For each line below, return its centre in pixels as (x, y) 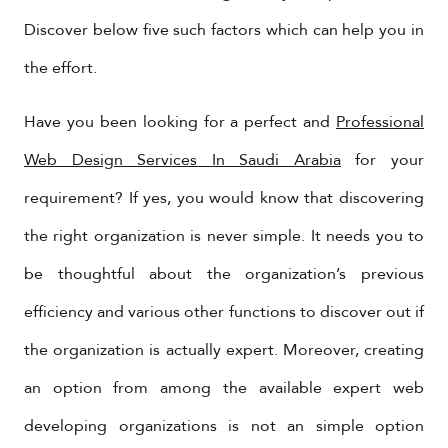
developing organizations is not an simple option (224, 426)
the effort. (60, 68)
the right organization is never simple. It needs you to (224, 236)
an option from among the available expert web (224, 388)
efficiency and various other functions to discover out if (224, 312)
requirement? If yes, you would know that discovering (224, 198)
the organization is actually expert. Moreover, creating (224, 350)
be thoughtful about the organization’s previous (224, 274)
